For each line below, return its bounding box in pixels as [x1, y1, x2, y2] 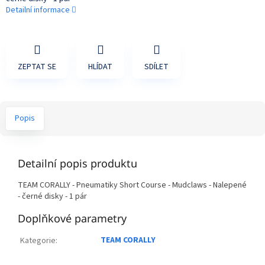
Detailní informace [6, 4, 70, 16]
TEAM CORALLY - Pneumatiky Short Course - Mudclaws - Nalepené [18, 179, 247, 192]
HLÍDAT [88, 61, 112, 73]
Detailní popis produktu [18, 156, 137, 171]
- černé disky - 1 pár [18, 190, 87, 203]
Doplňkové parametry [18, 211, 127, 226]
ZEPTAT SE [18, 61, 56, 73]
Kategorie [20, 235, 56, 247]
